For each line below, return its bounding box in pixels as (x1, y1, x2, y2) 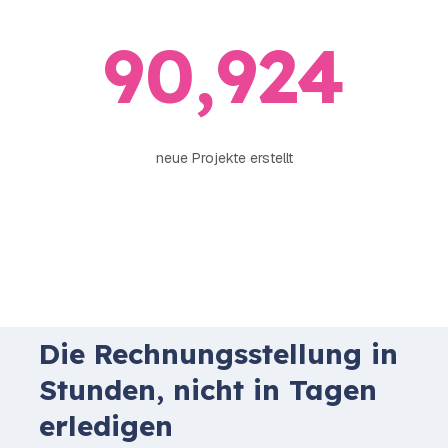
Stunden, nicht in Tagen (39, 371, 377, 407)
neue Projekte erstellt (155, 149, 293, 167)
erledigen (39, 407, 173, 443)
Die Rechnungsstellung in (39, 335, 398, 371)
